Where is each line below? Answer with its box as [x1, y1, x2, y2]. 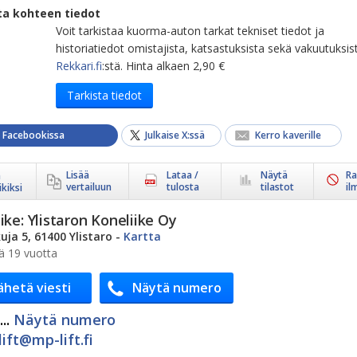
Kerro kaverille [255, 128, 321, 142]
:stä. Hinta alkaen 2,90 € [102, 58, 225, 73]
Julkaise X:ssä [145, 128, 205, 142]
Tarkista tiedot [67, 88, 142, 103]
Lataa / [167, 168, 198, 182]
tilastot [261, 180, 294, 194]
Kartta [124, 229, 161, 244]
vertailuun [66, 180, 112, 194]
